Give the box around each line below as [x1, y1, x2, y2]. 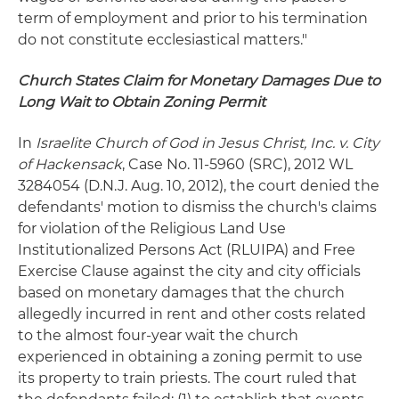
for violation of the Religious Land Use [18, 220, 286, 237]
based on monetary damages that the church [18, 284, 345, 301]
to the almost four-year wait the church [18, 327, 298, 344]
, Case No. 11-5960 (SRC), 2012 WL [122, 156, 353, 173]
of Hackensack [18, 156, 122, 173]
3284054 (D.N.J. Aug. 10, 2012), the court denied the [18, 177, 379, 194]
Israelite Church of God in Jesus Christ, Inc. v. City [36, 134, 379, 151]
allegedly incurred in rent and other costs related [18, 305, 366, 322]
